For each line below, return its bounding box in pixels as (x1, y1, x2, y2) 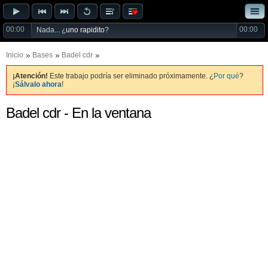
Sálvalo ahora (15, 80, 62, 89)
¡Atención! (13, 72, 48, 80)
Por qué (214, 72, 239, 80)
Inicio (6, 51, 23, 59)
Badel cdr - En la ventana (6, 105, 151, 121)
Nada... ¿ (36, 26, 66, 34)
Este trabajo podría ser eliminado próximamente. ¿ (48, 72, 214, 80)
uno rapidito (66, 26, 105, 34)
